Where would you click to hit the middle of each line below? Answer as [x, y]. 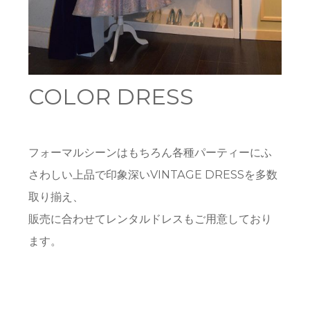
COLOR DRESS [111, 96]
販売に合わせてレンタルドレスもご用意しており [151, 218]
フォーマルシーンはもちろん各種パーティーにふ [151, 152]
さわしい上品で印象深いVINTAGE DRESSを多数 [153, 174]
